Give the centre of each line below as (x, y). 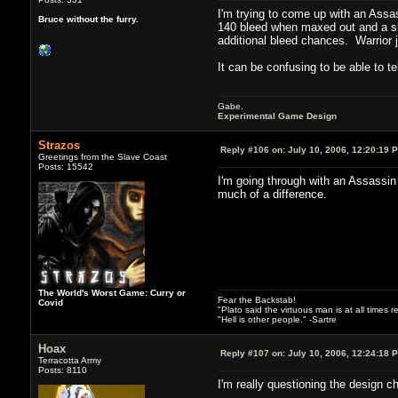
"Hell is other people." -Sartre (277, 319)
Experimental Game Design (277, 115)
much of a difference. (272, 194)
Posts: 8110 (62, 370)
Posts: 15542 (65, 166)
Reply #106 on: (252, 149)
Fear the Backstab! (256, 299)
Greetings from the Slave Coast (102, 156)
